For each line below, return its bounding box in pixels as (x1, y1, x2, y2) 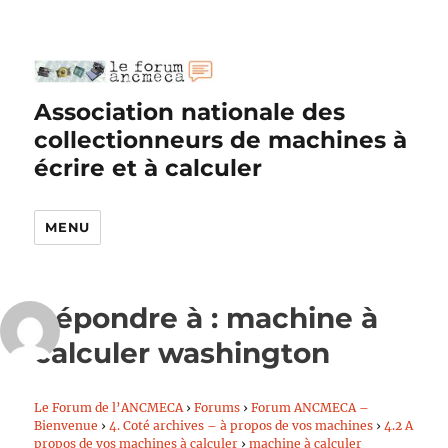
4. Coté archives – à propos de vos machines (109, 418, 374, 433)
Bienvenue (34, 418, 99, 433)
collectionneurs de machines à (34, 126, 408, 154)
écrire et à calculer (34, 154, 263, 182)
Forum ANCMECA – (251, 400, 370, 415)
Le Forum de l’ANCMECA (34, 400, 184, 415)
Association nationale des (34, 98, 346, 126)
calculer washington (34, 336, 331, 370)
